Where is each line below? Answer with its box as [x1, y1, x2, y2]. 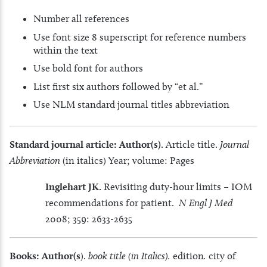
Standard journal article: [10, 138, 117, 150]
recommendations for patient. [45, 196, 179, 209]
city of [209, 249, 236, 262]
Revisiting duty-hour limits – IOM [101, 180, 252, 193]
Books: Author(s [10, 249, 80, 262]
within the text [33, 44, 98, 56]
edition [173, 249, 204, 262]
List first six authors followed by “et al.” [33, 80, 203, 92]
